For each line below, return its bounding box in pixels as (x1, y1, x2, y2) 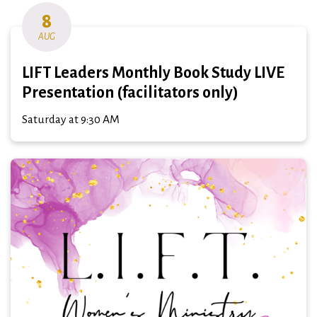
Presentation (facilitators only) (22, 84, 238, 102)
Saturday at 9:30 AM (22, 113, 120, 127)
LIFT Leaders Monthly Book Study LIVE (22, 64, 284, 82)
